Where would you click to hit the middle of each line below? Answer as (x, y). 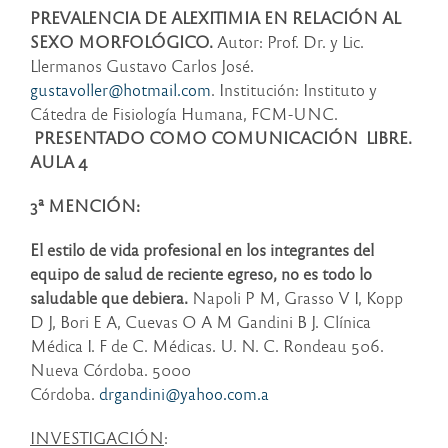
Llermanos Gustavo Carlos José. (142, 66)
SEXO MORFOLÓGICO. (121, 42)
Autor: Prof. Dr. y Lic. (288, 42)
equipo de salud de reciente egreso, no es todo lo (201, 274)
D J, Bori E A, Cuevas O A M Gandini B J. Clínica (200, 322)
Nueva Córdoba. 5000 (110, 370)
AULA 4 (59, 162)
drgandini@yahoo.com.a (184, 394)
